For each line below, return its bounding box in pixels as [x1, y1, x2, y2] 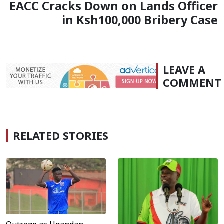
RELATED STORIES [13, 128, 108, 143]
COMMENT [163, 75, 221, 90]
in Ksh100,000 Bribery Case [62, 11, 218, 28]
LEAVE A [163, 62, 205, 77]
